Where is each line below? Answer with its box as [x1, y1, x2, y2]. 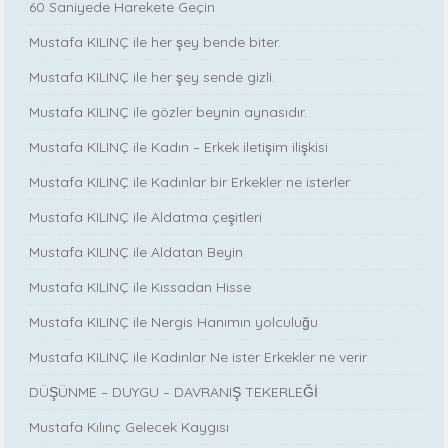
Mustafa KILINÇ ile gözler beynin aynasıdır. [29, 103, 308, 122]
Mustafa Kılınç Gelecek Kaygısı [29, 418, 230, 437]
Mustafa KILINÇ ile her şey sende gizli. [29, 68, 276, 87]
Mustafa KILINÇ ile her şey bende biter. [29, 33, 282, 52]
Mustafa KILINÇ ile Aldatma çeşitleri [29, 208, 263, 227]
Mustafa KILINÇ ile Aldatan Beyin [29, 243, 244, 262]
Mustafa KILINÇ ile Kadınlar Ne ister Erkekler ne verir [29, 348, 368, 367]
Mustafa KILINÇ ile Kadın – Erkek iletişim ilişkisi [29, 138, 329, 157]
